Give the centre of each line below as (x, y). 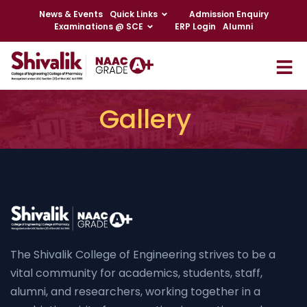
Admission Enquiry (229, 14)
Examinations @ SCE (99, 26)
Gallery (145, 119)
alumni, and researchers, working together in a (135, 291)
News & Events (71, 14)
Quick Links (133, 14)
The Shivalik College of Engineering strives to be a (143, 254)
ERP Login (195, 26)
